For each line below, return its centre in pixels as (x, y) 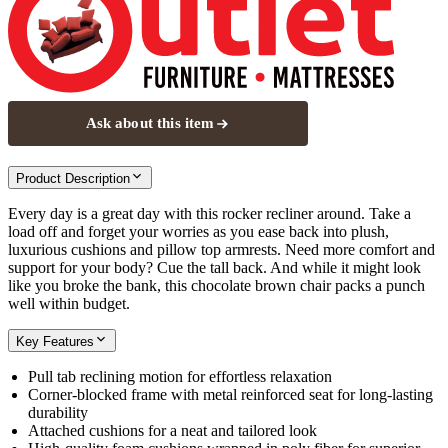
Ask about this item (150, 123)
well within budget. (69, 304)
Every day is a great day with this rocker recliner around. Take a (209, 214)
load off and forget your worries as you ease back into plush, (198, 232)
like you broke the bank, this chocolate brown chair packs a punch (216, 286)
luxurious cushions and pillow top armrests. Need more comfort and (221, 250)
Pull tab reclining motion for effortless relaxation (180, 377)
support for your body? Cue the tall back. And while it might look (214, 268)
